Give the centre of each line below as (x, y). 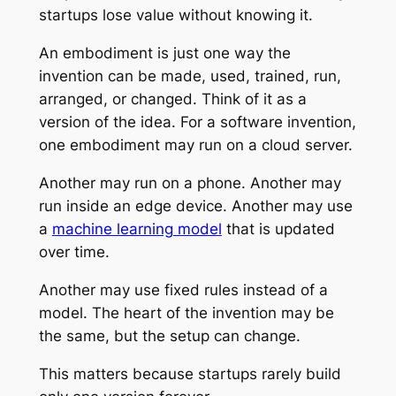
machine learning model (137, 228)
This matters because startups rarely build (190, 373)
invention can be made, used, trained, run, (190, 76)
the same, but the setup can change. (169, 335)
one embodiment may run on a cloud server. (195, 145)
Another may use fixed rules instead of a (183, 289)
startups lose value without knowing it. (175, 15)
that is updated (278, 228)
